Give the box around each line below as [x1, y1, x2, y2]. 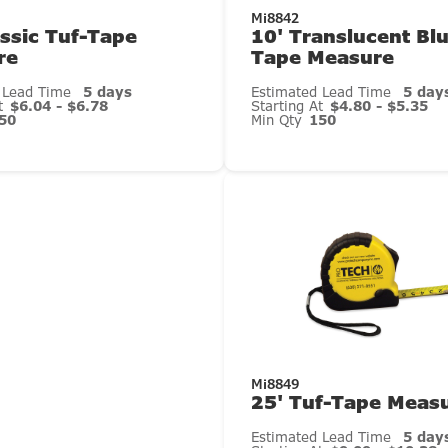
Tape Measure [251, 44, 395, 69]
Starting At [251, 97, 329, 116]
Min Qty [251, 111, 308, 130]
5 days [82, 83, 132, 102]
